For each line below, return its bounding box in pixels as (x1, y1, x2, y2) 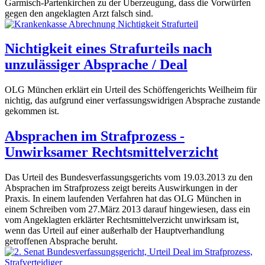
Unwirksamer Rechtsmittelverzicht (5, 144, 218, 160)
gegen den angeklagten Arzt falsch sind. (5, 8, 153, 18)
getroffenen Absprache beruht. (5, 236, 118, 247)
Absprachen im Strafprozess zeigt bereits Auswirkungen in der (5, 183, 237, 193)
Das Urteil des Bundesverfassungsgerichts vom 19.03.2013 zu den (5, 172, 253, 183)
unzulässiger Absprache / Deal (5, 57, 188, 73)
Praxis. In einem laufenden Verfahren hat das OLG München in (5, 193, 241, 204)
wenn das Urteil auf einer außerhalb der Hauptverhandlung (5, 225, 224, 236)
